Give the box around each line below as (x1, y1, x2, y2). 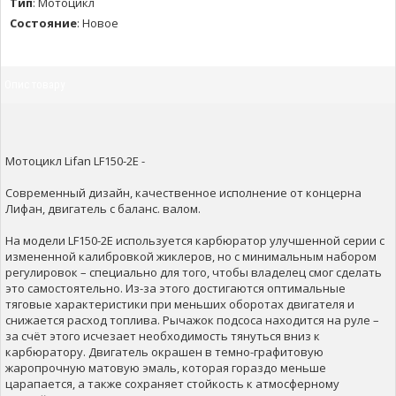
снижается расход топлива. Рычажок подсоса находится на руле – (5, 312, 379, 328)
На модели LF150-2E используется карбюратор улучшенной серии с (5, 232, 385, 248)
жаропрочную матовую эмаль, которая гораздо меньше (5, 360, 326, 376)
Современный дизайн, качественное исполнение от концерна (5, 185, 362, 201)
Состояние (10, 15, 77, 31)
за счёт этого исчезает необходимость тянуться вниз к (5, 328, 320, 344)
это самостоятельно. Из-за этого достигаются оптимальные (5, 280, 346, 296)
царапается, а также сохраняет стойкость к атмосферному (5, 376, 339, 392)
